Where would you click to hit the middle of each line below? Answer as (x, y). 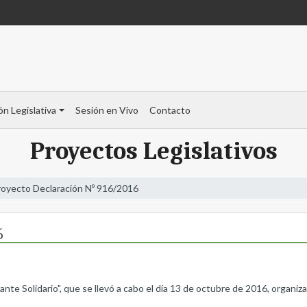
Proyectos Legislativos (153, 151)
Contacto (170, 110)
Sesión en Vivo (107, 110)
